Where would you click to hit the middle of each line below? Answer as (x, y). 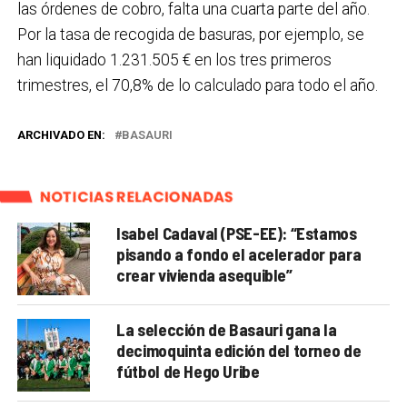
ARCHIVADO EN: (61, 134)
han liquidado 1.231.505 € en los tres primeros (174, 60)
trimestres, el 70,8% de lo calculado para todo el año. (197, 85)
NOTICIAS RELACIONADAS (136, 196)
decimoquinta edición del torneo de (239, 350)
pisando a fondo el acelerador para (239, 253)
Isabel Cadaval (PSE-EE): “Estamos (237, 233)
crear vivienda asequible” (204, 274)
